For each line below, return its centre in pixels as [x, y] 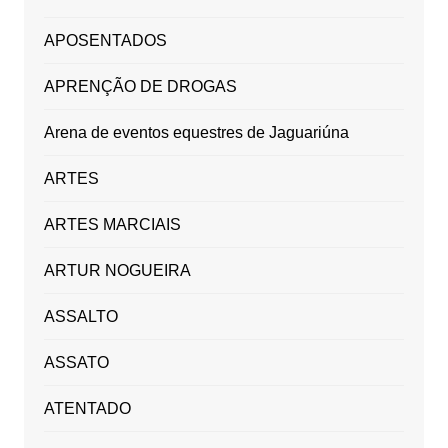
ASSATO [76, 363]
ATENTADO [87, 409]
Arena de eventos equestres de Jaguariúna [196, 133]
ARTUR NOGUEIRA [117, 271]
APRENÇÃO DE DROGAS [140, 87]
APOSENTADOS [105, 41]
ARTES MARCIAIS [112, 225]
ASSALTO [80, 317]
